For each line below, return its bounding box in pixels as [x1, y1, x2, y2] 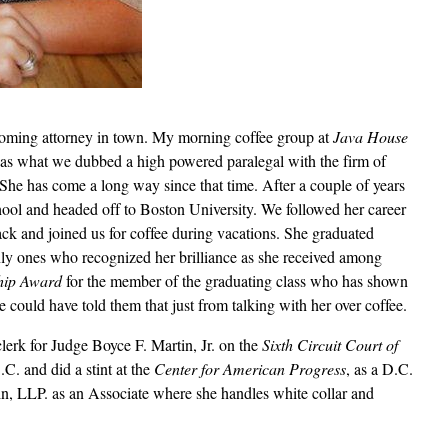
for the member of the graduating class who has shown [62, 270, 408, 292]
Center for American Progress [154, 358, 346, 380]
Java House [333, 126, 408, 148]
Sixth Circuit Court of [262, 334, 398, 356]
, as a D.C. [346, 358, 413, 380]
